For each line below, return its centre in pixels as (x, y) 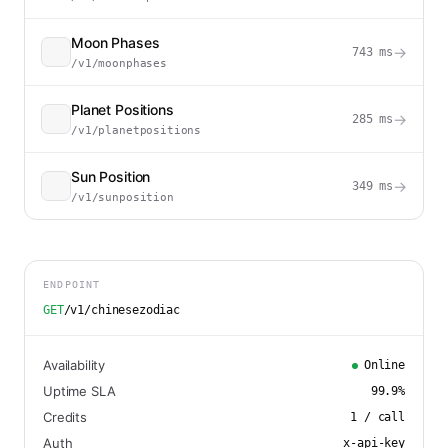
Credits (65, 417)
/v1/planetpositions (136, 130)
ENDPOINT (72, 284)
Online (384, 365)
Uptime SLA (79, 391)
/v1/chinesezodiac (122, 310)
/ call (381, 417)
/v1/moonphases (119, 63)
